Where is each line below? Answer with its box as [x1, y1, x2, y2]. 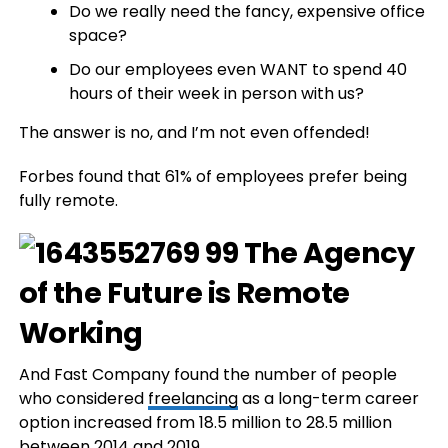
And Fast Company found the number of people [18, 363, 397, 386]
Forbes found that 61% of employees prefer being [18, 165, 407, 188]
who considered [18, 387, 148, 410]
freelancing [147, 387, 238, 410]
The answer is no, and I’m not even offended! [18, 121, 370, 144]
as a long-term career [237, 387, 419, 410]
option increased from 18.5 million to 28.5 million [18, 411, 392, 434]
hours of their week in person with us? [68, 82, 364, 105]
